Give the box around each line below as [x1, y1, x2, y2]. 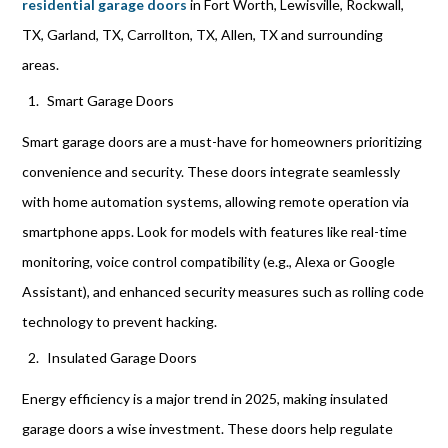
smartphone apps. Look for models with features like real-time [22, 223, 408, 240]
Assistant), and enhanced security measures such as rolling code [22, 283, 425, 300]
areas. [22, 56, 60, 73]
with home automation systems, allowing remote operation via [22, 193, 410, 210]
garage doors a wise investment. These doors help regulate [22, 420, 394, 437]
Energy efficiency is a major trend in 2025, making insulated [22, 390, 389, 407]
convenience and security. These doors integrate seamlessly [22, 163, 401, 180]
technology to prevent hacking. [22, 313, 218, 330]
